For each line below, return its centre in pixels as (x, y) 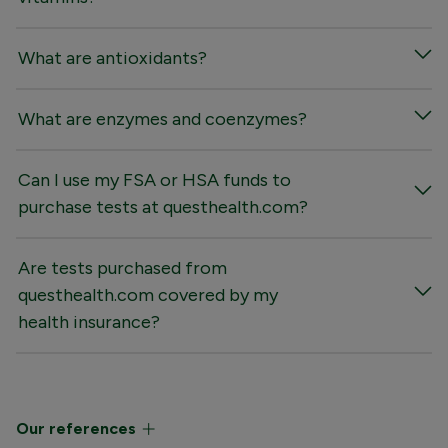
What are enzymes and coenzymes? (162, 118)
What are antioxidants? (112, 57)
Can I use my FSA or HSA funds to (154, 179)
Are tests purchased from (122, 267)
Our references (78, 428)
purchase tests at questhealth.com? (163, 206)
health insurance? (89, 321)
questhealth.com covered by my (148, 294)
